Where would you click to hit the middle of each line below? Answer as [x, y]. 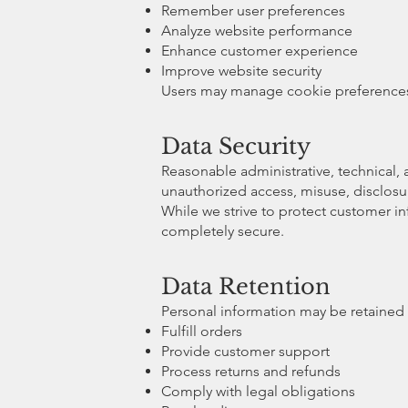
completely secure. [223, 230]
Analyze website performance [257, 30]
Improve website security [241, 70]
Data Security [236, 146]
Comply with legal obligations [258, 391]
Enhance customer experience [260, 50]
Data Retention [246, 286]
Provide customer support [245, 351]
